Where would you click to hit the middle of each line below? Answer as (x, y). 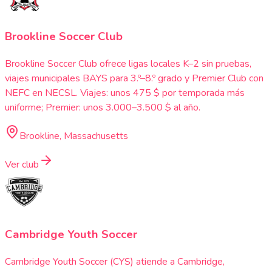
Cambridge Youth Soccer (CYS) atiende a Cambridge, (115, 261)
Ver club (22, 164)
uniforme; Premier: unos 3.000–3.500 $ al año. (103, 107)
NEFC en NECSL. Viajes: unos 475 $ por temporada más (125, 93)
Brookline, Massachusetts (74, 136)
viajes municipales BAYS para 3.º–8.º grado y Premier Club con (134, 78)
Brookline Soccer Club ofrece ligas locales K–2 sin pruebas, (128, 63)
